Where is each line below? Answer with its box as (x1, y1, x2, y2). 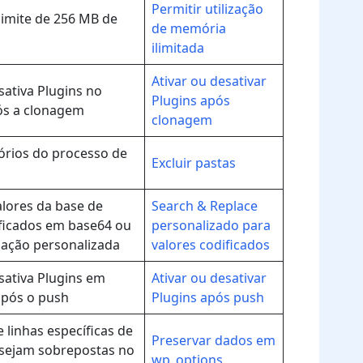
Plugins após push (152, 288, 264, 306)
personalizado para (152, 216, 271, 234)
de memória (152, 19, 226, 37)
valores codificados (152, 236, 270, 254)
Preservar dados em (152, 331, 275, 349)
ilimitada (152, 39, 204, 57)
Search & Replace (152, 197, 258, 215)
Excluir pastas (152, 154, 236, 172)
